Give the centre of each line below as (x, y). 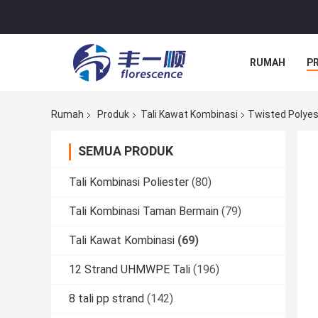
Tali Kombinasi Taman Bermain (144, 212)
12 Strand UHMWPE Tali (130, 270)
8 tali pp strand (106, 299)
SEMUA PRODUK (126, 151)
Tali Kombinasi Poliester (129, 182)
